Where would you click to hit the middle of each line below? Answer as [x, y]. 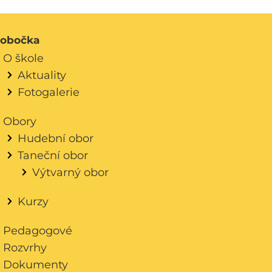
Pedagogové [37, 230]
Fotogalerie [48, 92]
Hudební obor [55, 138]
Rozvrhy [25, 247]
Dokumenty [35, 264]
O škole [23, 58]
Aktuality [42, 75]
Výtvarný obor [70, 172]
